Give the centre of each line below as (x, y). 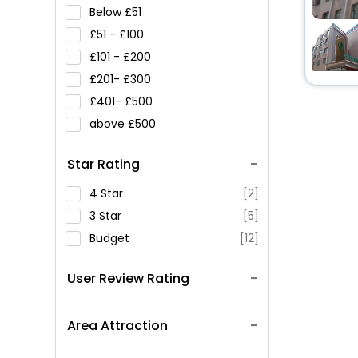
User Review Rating (128, 278)
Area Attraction (117, 326)
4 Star (106, 193)
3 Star (105, 216)
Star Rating (103, 164)
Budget (109, 238)
